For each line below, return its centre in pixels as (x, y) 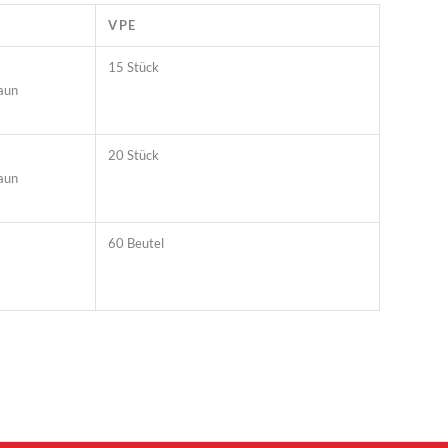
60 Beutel (136, 242)
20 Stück (134, 154)
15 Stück (134, 66)
